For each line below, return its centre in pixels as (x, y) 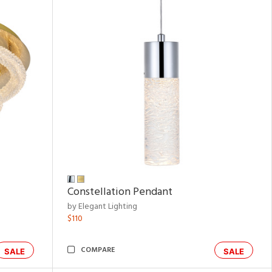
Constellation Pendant (120, 192)
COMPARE (98, 250)
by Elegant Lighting (102, 207)
